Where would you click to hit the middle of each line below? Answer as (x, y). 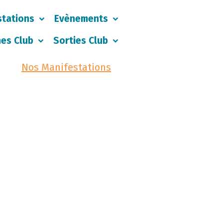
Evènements (82, 19)
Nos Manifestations (66, 67)
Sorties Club (82, 41)
